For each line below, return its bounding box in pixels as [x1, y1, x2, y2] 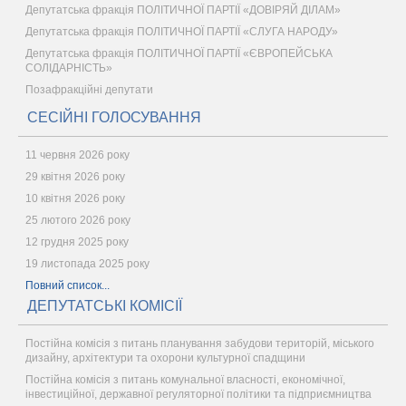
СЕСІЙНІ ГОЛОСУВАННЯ [27, 109, 201, 125]
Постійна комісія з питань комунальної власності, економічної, [25, 372, 345, 386]
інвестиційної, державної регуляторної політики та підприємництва [25, 387, 372, 401]
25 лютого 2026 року [25, 213, 130, 227]
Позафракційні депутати [25, 82, 153, 96]
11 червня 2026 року [25, 148, 130, 161]
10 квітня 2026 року [25, 191, 125, 205]
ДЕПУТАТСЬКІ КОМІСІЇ [27, 297, 182, 314]
